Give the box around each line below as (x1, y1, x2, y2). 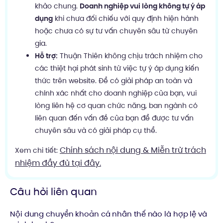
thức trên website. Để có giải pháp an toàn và (35, 75, 192, 86)
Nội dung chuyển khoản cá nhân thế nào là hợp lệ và (10, 208, 207, 219)
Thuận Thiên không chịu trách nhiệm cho (58, 50, 203, 61)
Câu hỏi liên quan (10, 184, 98, 199)
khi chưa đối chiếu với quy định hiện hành (53, 13, 199, 23)
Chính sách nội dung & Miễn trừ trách (60, 144, 206, 156)
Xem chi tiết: (15, 145, 60, 155)
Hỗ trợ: (35, 50, 58, 61)
